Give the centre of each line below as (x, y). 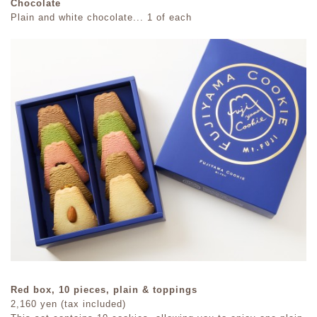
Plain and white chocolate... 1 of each (101, 18)
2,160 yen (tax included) (68, 304)
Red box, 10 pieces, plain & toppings (104, 290)
